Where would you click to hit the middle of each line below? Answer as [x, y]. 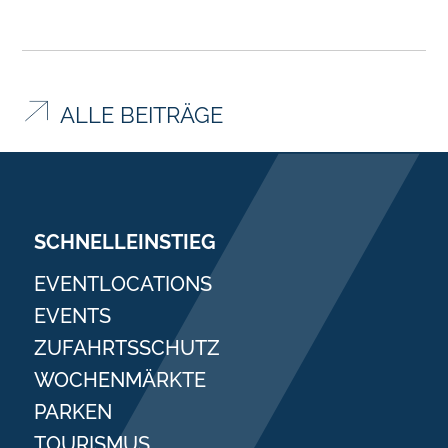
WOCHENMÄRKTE [120, 380]
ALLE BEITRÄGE [141, 115]
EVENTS [72, 316]
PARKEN [73, 412]
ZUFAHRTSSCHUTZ [127, 348]
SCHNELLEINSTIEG [125, 242]
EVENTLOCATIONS [123, 284]
